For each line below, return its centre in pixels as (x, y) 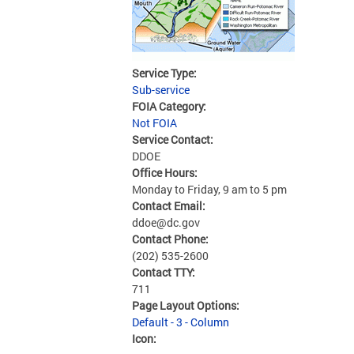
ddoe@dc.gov (166, 222)
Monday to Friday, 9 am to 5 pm (209, 189)
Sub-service (161, 90)
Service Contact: (174, 139)
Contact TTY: (165, 272)
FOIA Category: (170, 106)
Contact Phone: (171, 239)
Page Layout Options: (187, 305)
